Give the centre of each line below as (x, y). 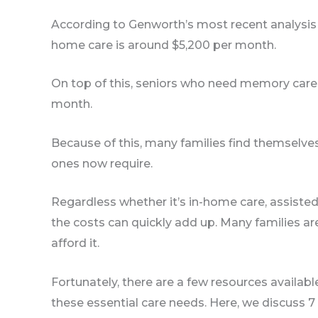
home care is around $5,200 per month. (164, 45)
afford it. (75, 243)
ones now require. (102, 163)
